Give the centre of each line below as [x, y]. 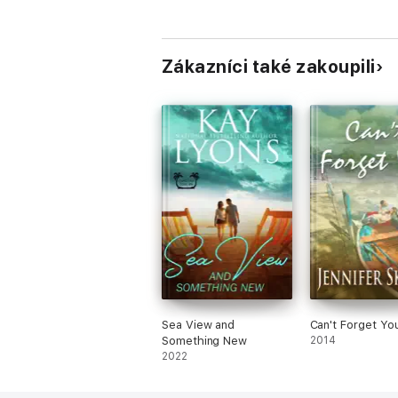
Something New [205, 341]
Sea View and [199, 325]
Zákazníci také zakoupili [269, 67]
